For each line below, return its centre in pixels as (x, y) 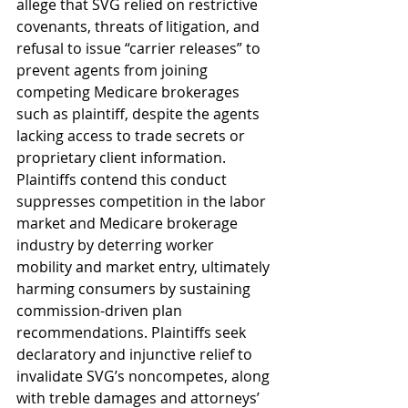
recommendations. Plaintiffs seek (133, 332)
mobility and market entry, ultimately (145, 267)
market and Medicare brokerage (129, 223)
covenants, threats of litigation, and (140, 26)
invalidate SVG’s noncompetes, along (145, 376)
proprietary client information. (123, 158)
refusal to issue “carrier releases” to (140, 48)
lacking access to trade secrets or (133, 136)
